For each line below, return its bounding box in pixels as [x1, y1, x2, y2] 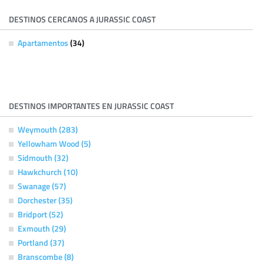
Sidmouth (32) [18, 151, 68, 163]
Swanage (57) [18, 180, 66, 192]
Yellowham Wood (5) [18, 137, 91, 149]
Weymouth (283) [18, 123, 78, 135]
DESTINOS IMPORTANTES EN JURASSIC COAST [9, 100, 174, 111]
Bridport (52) [18, 208, 63, 220]
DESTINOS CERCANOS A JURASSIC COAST [9, 13, 156, 25]
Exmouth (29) [18, 222, 66, 234]
